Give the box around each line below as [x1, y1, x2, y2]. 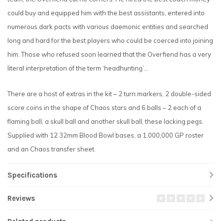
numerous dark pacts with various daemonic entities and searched [7, 23, 208, 31]
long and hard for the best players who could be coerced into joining [7, 37, 213, 45]
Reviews [7, 193, 35, 203]
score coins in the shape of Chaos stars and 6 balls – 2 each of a [7, 103, 201, 111]
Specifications [7, 170, 57, 180]
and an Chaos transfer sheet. [7, 145, 96, 153]
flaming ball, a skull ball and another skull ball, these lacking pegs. [7, 117, 204, 125]
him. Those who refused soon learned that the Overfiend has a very [7, 50, 211, 59]
